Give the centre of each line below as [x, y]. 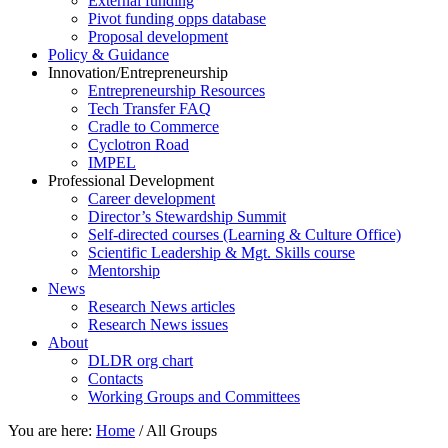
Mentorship [124, 270]
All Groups [180, 430]
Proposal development [158, 36]
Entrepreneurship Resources [176, 90]
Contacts [115, 378]
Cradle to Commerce [153, 126]
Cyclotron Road [138, 144]
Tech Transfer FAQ [149, 108]
